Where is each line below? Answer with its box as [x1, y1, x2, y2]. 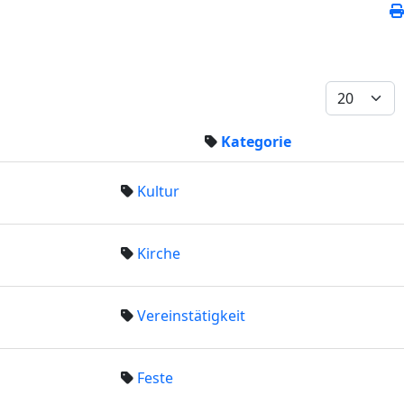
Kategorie [220, 132, 291, 151]
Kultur [137, 181, 180, 201]
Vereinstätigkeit [137, 306, 246, 326]
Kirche [137, 243, 181, 263]
